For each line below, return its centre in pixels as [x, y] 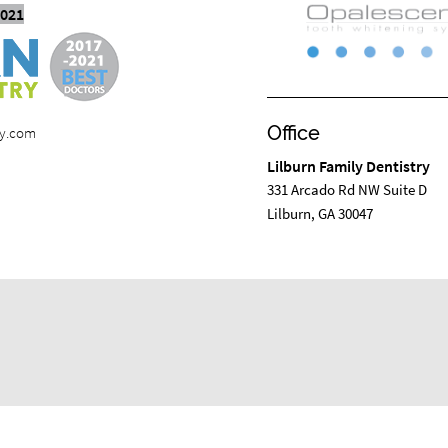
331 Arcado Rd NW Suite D [346, 189]
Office [293, 133]
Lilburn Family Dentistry [348, 165]
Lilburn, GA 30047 [319, 213]
